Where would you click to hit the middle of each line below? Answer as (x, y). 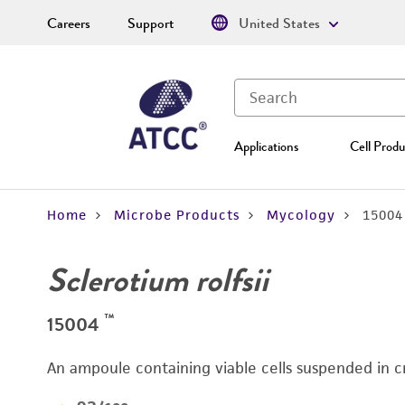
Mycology (301, 215)
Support (151, 24)
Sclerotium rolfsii (158, 280)
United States (279, 24)
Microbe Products (177, 215)
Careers (69, 24)
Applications (266, 146)
